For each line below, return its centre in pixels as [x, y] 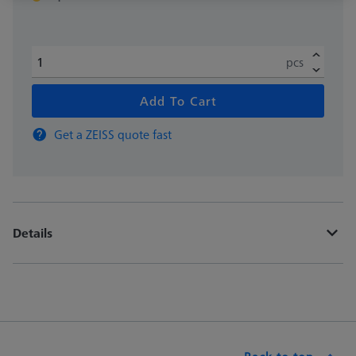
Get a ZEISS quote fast [113, 135]
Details [33, 233]
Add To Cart [178, 101]
